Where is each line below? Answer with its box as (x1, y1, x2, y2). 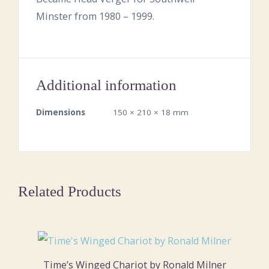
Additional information (36, 76, 177, 93)
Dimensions (36, 106, 86, 118)
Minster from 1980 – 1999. (36, 9, 155, 23)
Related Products (18, 183, 121, 199)
